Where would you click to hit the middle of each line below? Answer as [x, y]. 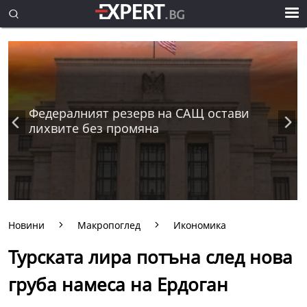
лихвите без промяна [94, 128]
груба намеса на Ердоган [118, 284]
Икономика [200, 225]
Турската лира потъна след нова [150, 257]
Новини [26, 225]
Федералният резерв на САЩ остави [139, 113]
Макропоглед [109, 225]
